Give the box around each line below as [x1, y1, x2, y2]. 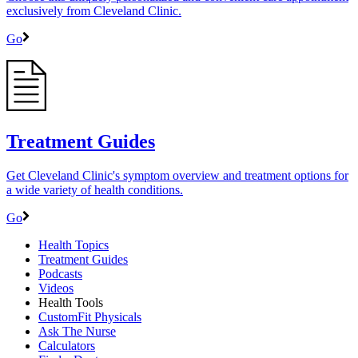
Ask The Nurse [38, 324, 116, 338]
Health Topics [38, 237, 109, 252]
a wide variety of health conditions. [6, 182, 183, 197]
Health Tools [38, 295, 103, 309]
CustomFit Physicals [38, 309, 141, 324]
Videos [38, 280, 74, 295]
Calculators [38, 338, 95, 352]
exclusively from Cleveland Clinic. [6, 3, 181, 18]
